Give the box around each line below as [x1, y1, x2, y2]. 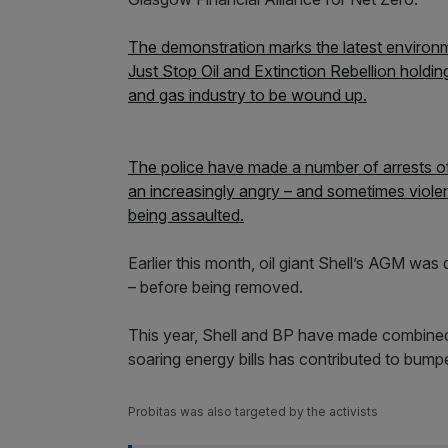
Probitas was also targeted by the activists [128, 403, 378, 419]
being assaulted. [128, 204, 244, 225]
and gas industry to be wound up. [128, 84, 367, 105]
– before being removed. [128, 276, 303, 297]
